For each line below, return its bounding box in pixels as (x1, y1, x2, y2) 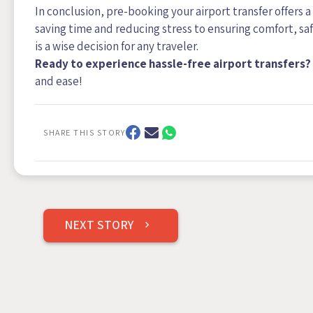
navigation (43, 231, 131, 253)
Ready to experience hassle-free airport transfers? (35, 56, 311, 72)
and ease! (35, 73, 82, 89)
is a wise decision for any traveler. (35, 38, 198, 54)
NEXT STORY (64, 217, 136, 233)
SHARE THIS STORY (43, 127, 125, 138)
